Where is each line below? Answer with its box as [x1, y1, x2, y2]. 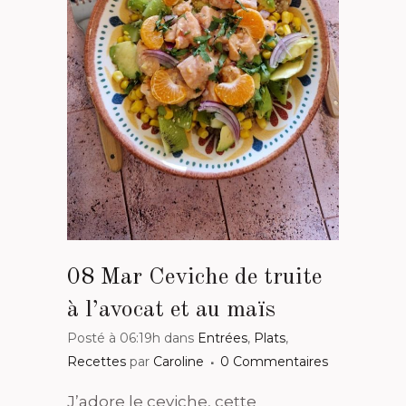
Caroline [153, 353, 204, 371]
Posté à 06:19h [67, 330, 160, 347]
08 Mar [67, 266, 142, 290]
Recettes [67, 353, 126, 371]
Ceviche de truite [142, 266, 322, 290]
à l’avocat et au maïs [67, 298, 275, 323]
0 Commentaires [220, 353, 328, 371]
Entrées [198, 330, 247, 347]
